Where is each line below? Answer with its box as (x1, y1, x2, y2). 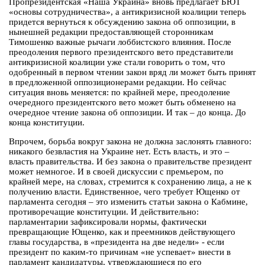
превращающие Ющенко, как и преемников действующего (9, 227, 235, 237)
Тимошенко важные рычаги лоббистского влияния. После (9, 37, 231, 47)
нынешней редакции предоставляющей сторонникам (9, 27, 214, 37)
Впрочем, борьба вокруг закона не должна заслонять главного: (9, 137, 251, 147)
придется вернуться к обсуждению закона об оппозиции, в (9, 17, 235, 27)
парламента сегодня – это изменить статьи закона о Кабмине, (9, 197, 248, 207)
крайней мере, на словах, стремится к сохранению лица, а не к (9, 177, 251, 187)
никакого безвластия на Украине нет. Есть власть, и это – (9, 147, 230, 157)
